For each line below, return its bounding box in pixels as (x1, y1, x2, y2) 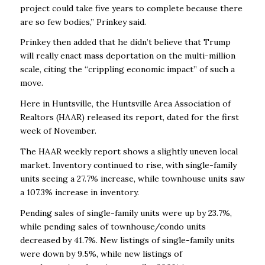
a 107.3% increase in (20, 187, 98, 198)
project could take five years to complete (20, 2, 184, 14)
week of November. (20, 125, 96, 137)
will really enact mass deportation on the (20, 50, 182, 62)
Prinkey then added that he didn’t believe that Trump (20, 37, 231, 48)
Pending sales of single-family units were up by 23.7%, (20, 208, 232, 219)
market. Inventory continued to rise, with (20, 160, 183, 171)
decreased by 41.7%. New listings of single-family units (20, 235, 235, 246)
